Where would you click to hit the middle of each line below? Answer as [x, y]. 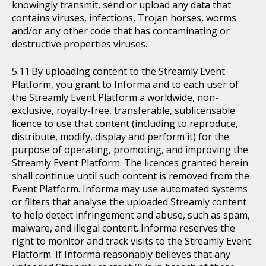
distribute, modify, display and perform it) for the [121, 137]
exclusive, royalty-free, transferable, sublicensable [123, 110]
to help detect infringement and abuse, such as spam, [131, 215]
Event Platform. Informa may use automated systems [130, 189]
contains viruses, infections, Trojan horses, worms [124, 18]
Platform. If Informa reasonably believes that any [121, 254]
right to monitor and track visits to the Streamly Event [132, 241]
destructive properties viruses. [80, 44]
